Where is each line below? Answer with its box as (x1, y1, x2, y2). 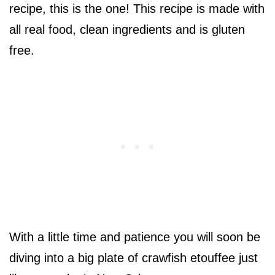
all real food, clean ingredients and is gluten (9, 23, 245, 37)
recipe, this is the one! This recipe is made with (9, 2, 265, 16)
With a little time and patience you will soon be (9, 230, 260, 244)
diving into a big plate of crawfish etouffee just (9, 251, 258, 265)
